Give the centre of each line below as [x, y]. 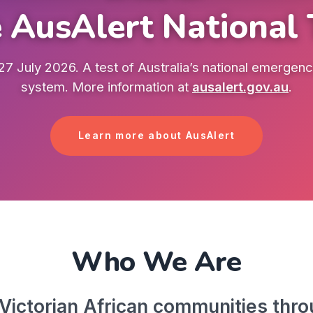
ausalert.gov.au [240, 86]
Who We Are [156, 261]
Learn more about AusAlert [156, 136]
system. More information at [107, 86]
